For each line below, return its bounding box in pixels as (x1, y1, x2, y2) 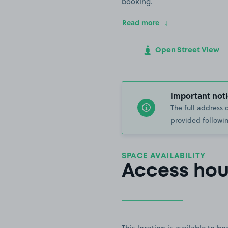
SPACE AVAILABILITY (122, 152, 206, 160)
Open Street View (153, 47, 219, 53)
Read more (122, 17, 159, 27)
